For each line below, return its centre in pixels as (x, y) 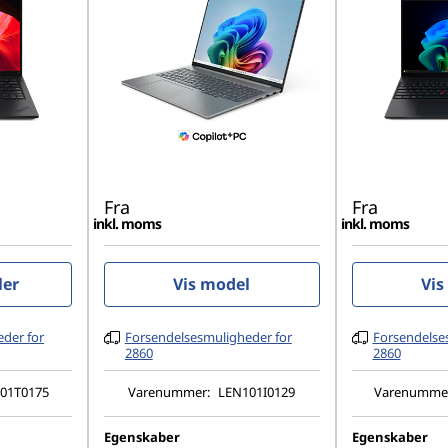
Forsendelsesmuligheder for (208, 337)
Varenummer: (171, 391)
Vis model (212, 284)
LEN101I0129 (257, 391)
